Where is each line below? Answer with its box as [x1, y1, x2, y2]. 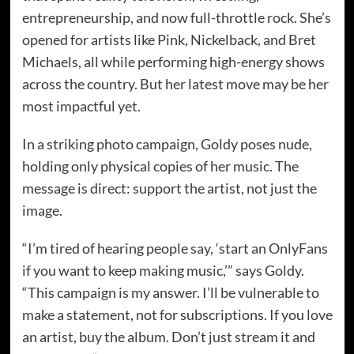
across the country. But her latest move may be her [21, 74, 329, 92]
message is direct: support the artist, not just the [21, 179, 317, 197]
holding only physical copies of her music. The [21, 156, 299, 175]
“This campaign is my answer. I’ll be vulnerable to [21, 283, 319, 301]
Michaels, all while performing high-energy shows [21, 52, 325, 70]
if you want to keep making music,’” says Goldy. [21, 261, 304, 279]
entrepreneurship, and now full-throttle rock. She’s [21, 8, 331, 26]
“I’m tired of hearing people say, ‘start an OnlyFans [21, 239, 328, 257]
